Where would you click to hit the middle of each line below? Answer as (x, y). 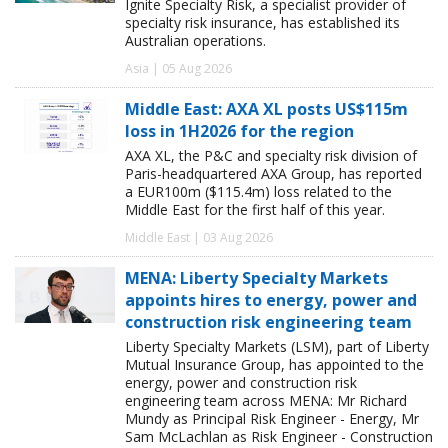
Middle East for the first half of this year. (255, 210)
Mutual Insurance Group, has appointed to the (274, 365)
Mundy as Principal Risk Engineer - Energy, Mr (272, 419)
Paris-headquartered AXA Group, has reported (273, 174)
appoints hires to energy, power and (271, 300)
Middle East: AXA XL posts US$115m (266, 109)
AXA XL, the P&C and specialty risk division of (271, 156)
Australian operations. (195, 41)
